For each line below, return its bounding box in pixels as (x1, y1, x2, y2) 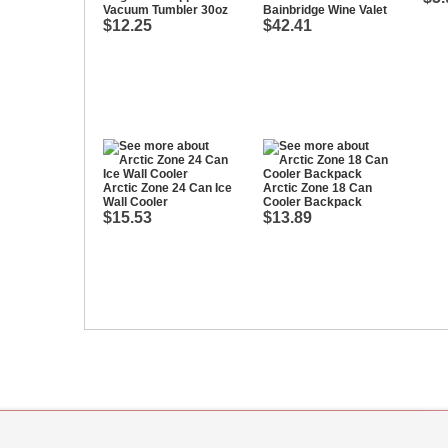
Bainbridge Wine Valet (263, 3, 387, 17)
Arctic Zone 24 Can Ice (103, 181, 232, 195)
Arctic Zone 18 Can (263, 181, 372, 195)
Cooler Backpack (263, 195, 362, 209)
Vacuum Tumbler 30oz (103, 3, 228, 17)
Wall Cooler (103, 195, 168, 209)
